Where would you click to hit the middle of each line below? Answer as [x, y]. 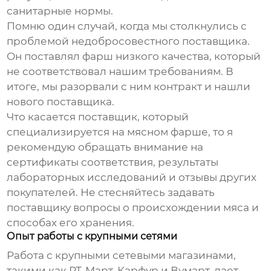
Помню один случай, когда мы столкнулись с [127, 26]
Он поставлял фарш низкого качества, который [134, 57]
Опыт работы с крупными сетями [92, 237]
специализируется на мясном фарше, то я [120, 132]
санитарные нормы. [60, 11]
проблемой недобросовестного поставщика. [129, 41]
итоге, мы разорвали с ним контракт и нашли [129, 87]
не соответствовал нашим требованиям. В [120, 72]
